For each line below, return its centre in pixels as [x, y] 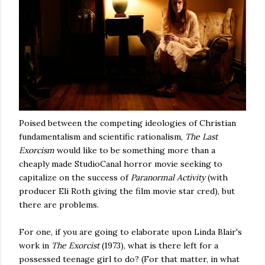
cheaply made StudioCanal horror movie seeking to [121, 164]
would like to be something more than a [136, 150]
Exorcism [38, 150]
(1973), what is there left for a [160, 245]
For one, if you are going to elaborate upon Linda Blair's [130, 232]
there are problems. [59, 205]
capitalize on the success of [75, 177]
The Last [201, 137]
